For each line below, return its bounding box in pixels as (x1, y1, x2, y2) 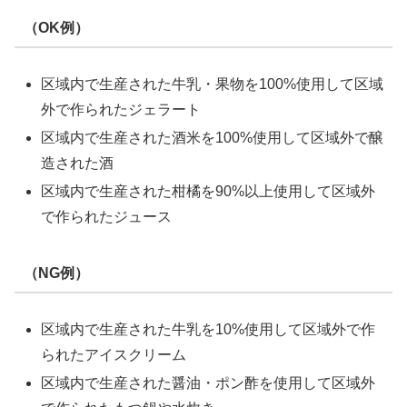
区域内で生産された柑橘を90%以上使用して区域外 (41, 184, 376, 200)
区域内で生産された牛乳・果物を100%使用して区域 (41, 75, 384, 92)
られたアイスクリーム (41, 346, 187, 362)
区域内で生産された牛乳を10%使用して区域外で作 (41, 321, 376, 337)
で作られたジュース (41, 209, 173, 225)
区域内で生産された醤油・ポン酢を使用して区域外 (41, 375, 376, 392)
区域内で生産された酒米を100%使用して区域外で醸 (41, 129, 384, 145)
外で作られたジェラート (41, 101, 202, 117)
